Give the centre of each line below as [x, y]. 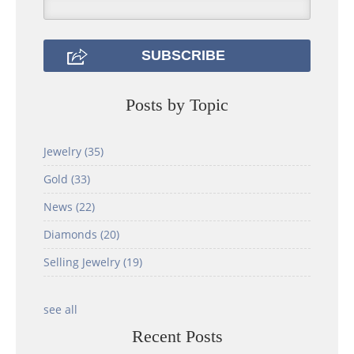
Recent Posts [177, 337]
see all [60, 310]
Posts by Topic [177, 105]
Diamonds [72, 235]
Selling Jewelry [83, 262]
